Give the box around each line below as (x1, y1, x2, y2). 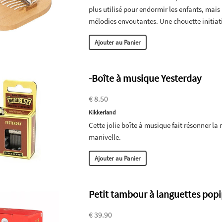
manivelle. (89, 132, 121, 142)
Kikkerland (89, 109, 116, 116)
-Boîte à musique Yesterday (89, 72, 202, 85)
